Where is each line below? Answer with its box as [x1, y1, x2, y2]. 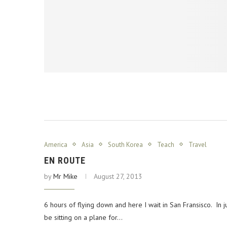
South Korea [108, 140, 143, 149]
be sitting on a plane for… [44, 212, 123, 222]
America [44, 140, 67, 149]
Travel [188, 140, 207, 149]
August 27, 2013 [94, 171, 142, 181]
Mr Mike [53, 171, 78, 181]
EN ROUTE [44, 155, 86, 166]
